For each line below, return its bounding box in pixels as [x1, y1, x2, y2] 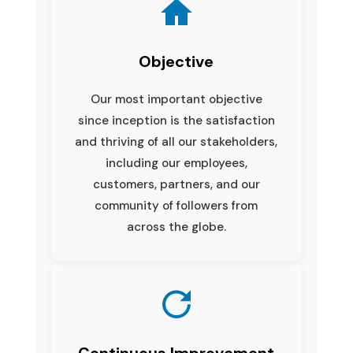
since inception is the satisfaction [77, 112, 275, 128]
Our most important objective [90, 91, 262, 107]
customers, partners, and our [92, 176, 260, 192]
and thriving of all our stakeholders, [75, 133, 278, 150]
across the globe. [126, 218, 226, 235]
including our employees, [105, 154, 247, 171]
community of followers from [95, 197, 258, 214]
